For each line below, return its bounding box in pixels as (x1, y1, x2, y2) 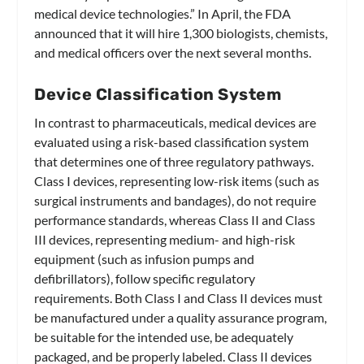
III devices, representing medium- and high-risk (34, 231, 296, 247)
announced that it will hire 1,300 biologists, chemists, (34, 24, 328, 41)
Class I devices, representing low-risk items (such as (34, 172, 320, 188)
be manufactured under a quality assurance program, (34, 309, 327, 325)
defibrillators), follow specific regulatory (34, 270, 256, 286)
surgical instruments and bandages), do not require (34, 192, 317, 208)
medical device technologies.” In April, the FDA (34, 5, 292, 21)
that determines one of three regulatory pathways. (34, 153, 314, 169)
